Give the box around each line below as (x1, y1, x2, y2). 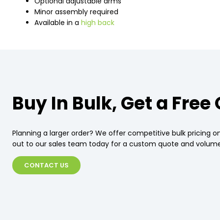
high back (81, 18, 114, 28)
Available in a (34, 18, 81, 28)
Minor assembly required (34, 7, 118, 17)
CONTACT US (24, 161, 69, 170)
